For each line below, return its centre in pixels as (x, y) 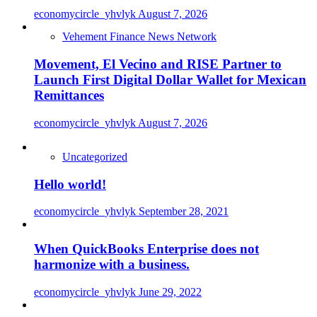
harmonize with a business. (112, 264)
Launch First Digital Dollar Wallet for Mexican (170, 80)
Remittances (69, 96)
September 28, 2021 (184, 212)
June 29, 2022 (170, 292)
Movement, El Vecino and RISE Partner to (158, 64)
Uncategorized (95, 156)
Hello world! (70, 184)
